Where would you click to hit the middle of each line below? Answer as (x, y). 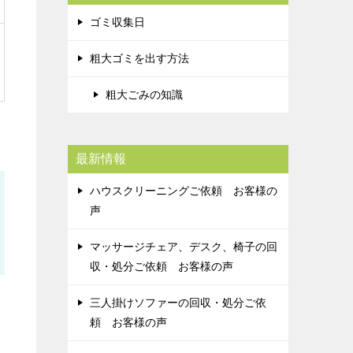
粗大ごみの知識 (144, 95)
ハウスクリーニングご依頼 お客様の (184, 191)
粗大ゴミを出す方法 (139, 58)
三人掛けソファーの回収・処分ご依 (178, 303)
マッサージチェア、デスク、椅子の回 (184, 247)
